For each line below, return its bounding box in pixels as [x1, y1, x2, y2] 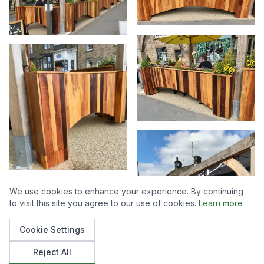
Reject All [33, 247, 71, 257]
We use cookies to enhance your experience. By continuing [9, 186, 243, 196]
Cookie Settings [19, 225, 85, 235]
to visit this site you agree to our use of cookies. [9, 198, 196, 208]
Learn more [199, 198, 243, 208]
